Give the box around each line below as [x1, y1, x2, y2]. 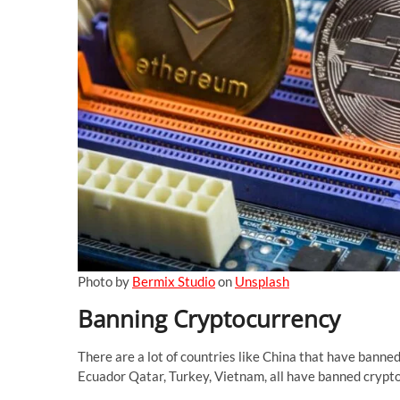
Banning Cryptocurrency [78, 302, 340, 335]
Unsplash [235, 272, 289, 289]
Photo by [78, 272, 132, 289]
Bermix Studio [132, 272, 215, 289]
